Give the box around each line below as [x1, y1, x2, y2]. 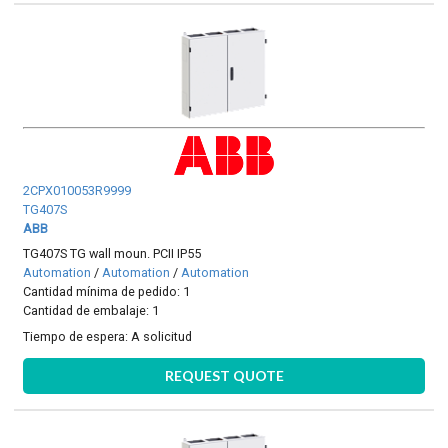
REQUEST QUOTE [164, 367, 284, 385]
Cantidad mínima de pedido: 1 [23, 284, 191, 300]
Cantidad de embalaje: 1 [23, 303, 160, 319]
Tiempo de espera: [23, 328, 132, 344]
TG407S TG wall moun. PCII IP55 [23, 246, 202, 262]
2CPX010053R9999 [23, 183, 132, 199]
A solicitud [131, 328, 193, 344]
